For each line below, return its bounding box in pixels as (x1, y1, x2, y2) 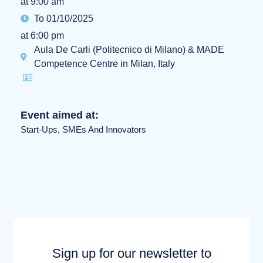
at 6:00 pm (21, 30, 64, 41)
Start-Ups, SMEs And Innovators (21, 124, 146, 134)
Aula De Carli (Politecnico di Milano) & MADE (33, 44, 224, 55)
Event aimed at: (21, 109, 99, 121)
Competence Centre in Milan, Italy (33, 58, 175, 69)
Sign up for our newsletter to (52, 246, 211, 261)
